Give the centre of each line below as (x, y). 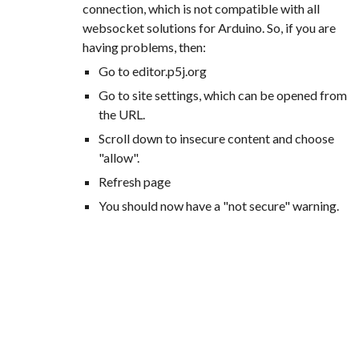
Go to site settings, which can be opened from (222, 95)
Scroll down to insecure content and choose (216, 138)
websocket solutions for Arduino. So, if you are (209, 28)
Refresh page (134, 182)
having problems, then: (144, 47)
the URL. (121, 114)
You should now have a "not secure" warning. (218, 206)
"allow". (119, 157)
